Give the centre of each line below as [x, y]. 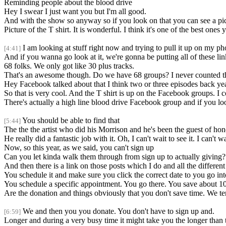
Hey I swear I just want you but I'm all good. [75, 12]
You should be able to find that [71, 121]
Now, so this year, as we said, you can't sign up [79, 148]
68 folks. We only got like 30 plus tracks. [69, 66]
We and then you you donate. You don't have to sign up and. [119, 211]
